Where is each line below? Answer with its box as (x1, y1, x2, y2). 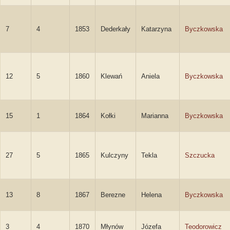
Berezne (101, 191, 125, 199)
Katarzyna (141, 25, 171, 33)
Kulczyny (101, 151, 128, 159)
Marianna (141, 112, 168, 120)
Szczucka (185, 151, 215, 159)
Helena (141, 191, 162, 199)
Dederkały (101, 25, 130, 33)
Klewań (101, 72, 122, 80)
